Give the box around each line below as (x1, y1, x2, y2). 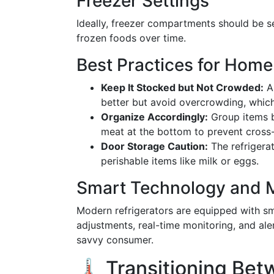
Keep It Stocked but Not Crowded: (101, 81, 264, 94)
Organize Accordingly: (101, 111, 208, 123)
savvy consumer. (76, 234, 154, 246)
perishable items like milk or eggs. (101, 155, 259, 167)
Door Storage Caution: (101, 140, 208, 152)
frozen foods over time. (76, 32, 186, 44)
